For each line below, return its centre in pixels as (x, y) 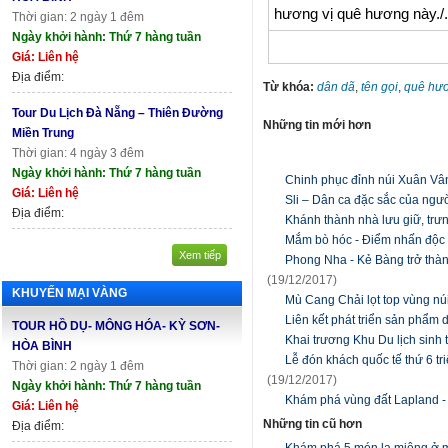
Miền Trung (43, 132)
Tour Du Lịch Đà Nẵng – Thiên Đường (117, 112)
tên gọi (379, 86)
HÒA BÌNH (42, 345)
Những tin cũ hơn (312, 423)
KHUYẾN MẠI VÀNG (69, 292)
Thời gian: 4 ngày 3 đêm (78, 152)
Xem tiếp (199, 254)
